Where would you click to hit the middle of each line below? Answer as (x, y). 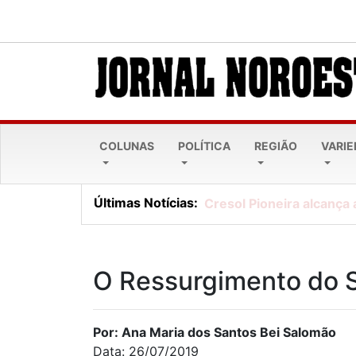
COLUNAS (127, 146)
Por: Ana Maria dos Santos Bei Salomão (215, 333)
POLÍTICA (205, 146)
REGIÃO (276, 146)
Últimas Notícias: (146, 202)
